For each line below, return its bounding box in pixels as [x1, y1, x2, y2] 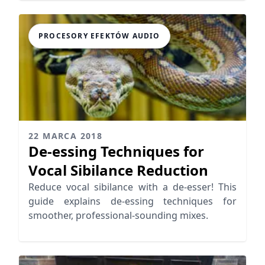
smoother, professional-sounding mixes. [28, 208, 208, 222]
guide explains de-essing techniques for [28, 194, 237, 208]
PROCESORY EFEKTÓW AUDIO [38, 30, 160, 41]
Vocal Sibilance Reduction [28, 160, 208, 180]
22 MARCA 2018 [28, 130, 103, 141]
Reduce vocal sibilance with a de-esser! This [28, 180, 237, 193]
